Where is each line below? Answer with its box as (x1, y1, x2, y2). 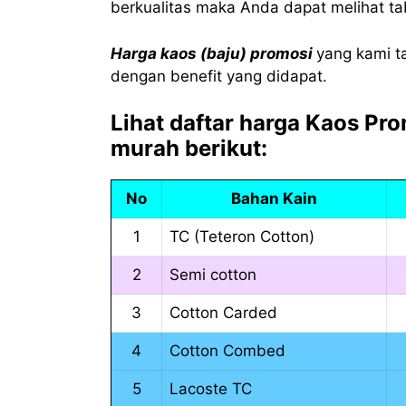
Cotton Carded (169, 304, 277, 323)
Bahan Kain (231, 189, 317, 208)
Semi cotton (169, 266, 256, 285)
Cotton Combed (169, 342, 285, 361)
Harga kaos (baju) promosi (111, 43, 313, 63)
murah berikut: (111, 135, 267, 162)
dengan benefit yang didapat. (111, 66, 327, 85)
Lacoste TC (169, 380, 252, 399)
